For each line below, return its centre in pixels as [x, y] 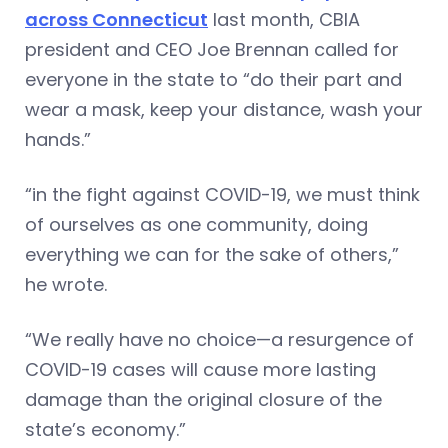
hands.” [58, 140]
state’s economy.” [105, 430]
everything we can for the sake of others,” [212, 255]
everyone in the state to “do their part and [213, 80]
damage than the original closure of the [203, 400]
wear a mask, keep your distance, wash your [224, 110]
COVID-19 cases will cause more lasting [200, 370]
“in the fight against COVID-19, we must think [222, 195]
